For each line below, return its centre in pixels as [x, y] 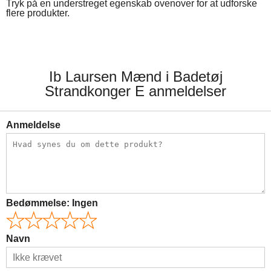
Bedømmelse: [39, 203]
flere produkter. [38, 13]
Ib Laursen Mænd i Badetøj [135, 77]
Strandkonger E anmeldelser [135, 91]
